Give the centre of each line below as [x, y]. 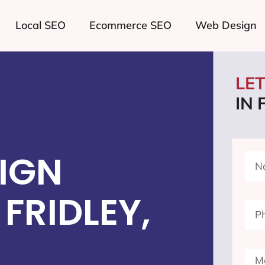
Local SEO [40, 25]
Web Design [226, 25]
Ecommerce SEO [130, 25]
